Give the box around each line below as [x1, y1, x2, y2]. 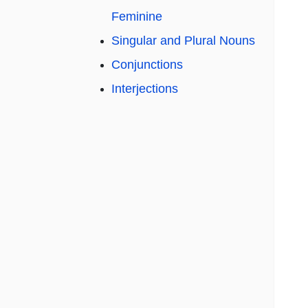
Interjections [111, 82, 178, 96]
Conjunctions [111, 58, 183, 72]
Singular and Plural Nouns [111, 34, 255, 48]
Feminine [111, 10, 162, 24]
